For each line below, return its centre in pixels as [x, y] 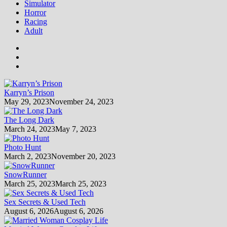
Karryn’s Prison [29, 92]
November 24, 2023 [81, 101]
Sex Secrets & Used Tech [45, 202]
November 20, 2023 [83, 156]
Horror [35, 12]
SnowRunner [25, 174]
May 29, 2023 [27, 101]
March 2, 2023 [28, 156]
